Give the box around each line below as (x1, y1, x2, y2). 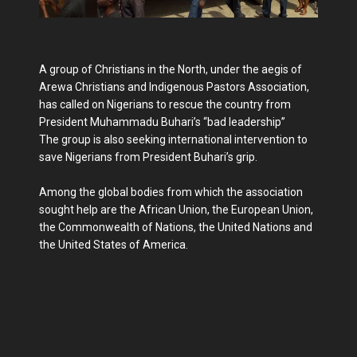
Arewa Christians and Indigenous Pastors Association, (39, 80, 309, 93)
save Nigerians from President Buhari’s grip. (39, 150, 257, 163)
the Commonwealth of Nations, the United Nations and (39, 220, 312, 233)
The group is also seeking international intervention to (39, 132, 308, 146)
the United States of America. (39, 237, 188, 251)
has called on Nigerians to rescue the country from (39, 97, 291, 111)
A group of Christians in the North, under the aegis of (39, 62, 302, 76)
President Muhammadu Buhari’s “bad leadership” (39, 115, 285, 128)
